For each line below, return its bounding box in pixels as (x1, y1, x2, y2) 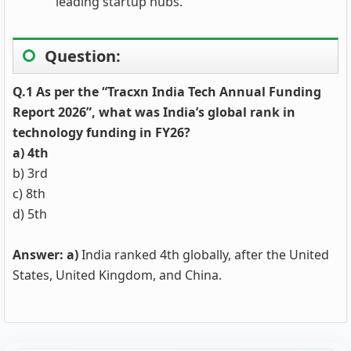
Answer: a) (13, 246, 78, 263)
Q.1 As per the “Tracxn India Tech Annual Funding (13, 83, 321, 100)
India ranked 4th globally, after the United (78, 246, 329, 263)
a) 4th (13, 144, 49, 161)
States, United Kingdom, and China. (13, 266, 222, 284)
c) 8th (13, 185, 45, 202)
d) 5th (13, 205, 47, 223)
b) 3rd (13, 165, 48, 182)
